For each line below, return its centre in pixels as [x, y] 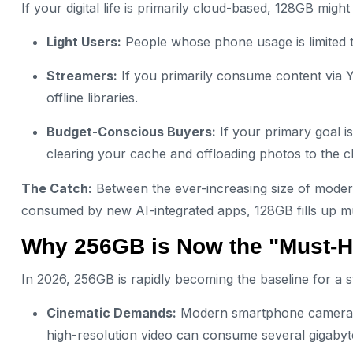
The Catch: [57, 188]
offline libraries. [92, 98]
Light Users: [84, 42]
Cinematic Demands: [111, 313]
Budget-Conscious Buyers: [131, 132]
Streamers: [82, 76]
